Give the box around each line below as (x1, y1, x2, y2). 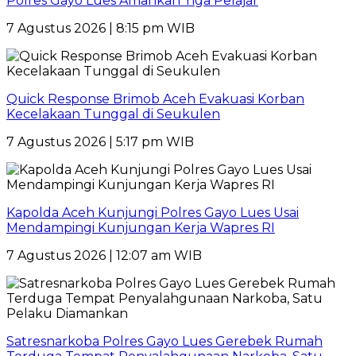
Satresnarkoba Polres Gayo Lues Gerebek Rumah (6, 333, 323, 349)
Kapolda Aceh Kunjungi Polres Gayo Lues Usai (6, 204, 299, 220)
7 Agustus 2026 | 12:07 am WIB (6, 247, 202, 263)
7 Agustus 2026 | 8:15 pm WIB (6, 20, 195, 36)
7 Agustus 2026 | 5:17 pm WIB (6, 133, 194, 149)
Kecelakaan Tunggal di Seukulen (6, 106, 220, 122)
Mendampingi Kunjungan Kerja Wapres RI (6, 219, 275, 235)
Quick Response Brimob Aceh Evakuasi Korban (6, 91, 304, 106)
